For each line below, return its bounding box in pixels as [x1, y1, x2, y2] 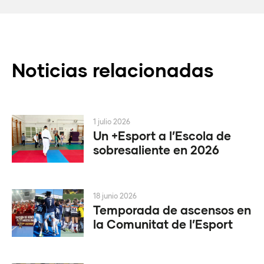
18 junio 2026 [93, 191, 137, 200]
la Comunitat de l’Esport [93, 216, 233, 231]
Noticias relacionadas [12, 58, 214, 81]
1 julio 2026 [93, 117, 131, 126]
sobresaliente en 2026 [93, 142, 220, 157]
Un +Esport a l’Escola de [93, 128, 232, 143]
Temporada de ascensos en [93, 202, 252, 217]
